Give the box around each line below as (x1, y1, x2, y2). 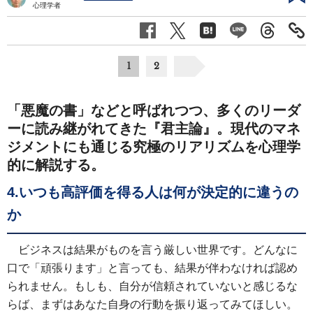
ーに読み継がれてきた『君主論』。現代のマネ (7, 120, 300, 136)
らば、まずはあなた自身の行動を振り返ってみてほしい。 (7, 298, 298, 310)
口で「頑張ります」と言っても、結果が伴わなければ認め (7, 261, 298, 274)
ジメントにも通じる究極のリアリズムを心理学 (7, 138, 300, 154)
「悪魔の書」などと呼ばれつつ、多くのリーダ (7, 102, 300, 118)
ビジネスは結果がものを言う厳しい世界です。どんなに (18, 243, 298, 256)
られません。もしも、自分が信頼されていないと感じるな (7, 279, 298, 292)
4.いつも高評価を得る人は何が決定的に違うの (7, 184, 298, 200)
